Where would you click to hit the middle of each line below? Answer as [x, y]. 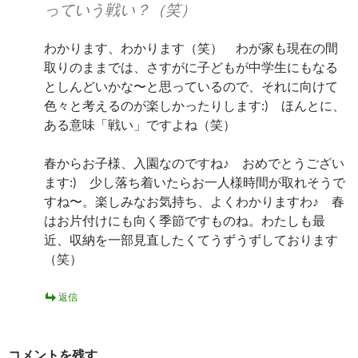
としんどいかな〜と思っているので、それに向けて [191, 86]
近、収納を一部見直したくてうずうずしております [191, 240]
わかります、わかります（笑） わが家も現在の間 [191, 48]
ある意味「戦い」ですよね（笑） [140, 125]
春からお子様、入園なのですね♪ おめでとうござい [194, 163]
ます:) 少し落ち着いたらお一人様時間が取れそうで [195, 182]
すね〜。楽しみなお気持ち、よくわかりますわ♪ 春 [194, 201]
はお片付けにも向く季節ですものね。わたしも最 [185, 221]
